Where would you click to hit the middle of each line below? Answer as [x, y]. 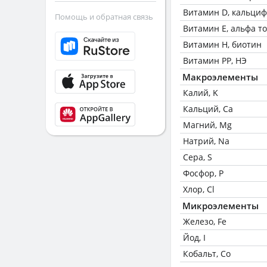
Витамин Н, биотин [222, 44]
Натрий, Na [206, 141]
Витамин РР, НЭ [215, 60]
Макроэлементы [220, 77]
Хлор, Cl [199, 189]
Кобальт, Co [207, 254]
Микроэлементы [221, 206]
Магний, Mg [207, 125]
